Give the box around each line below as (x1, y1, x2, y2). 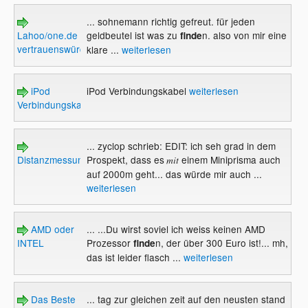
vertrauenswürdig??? (17, 42, 110, 56)
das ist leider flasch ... (86, 250, 184, 265)
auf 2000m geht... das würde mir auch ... (86, 167, 262, 181)
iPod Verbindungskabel (86, 84, 189, 98)
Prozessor (86, 236, 131, 250)
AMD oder (28, 222, 75, 236)
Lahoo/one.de (17, 28, 78, 43)
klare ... (86, 43, 122, 57)
